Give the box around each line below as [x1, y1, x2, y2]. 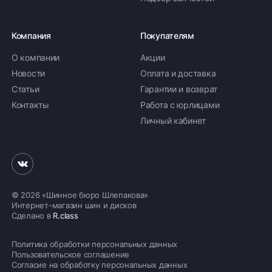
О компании [12, 52, 60, 63]
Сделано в [12, 211, 53, 220]
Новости [12, 68, 46, 78]
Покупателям [140, 30, 194, 41]
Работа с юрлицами [140, 100, 220, 110]
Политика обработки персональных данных [12, 239, 178, 249]
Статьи [12, 84, 39, 94]
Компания [12, 30, 51, 41]
